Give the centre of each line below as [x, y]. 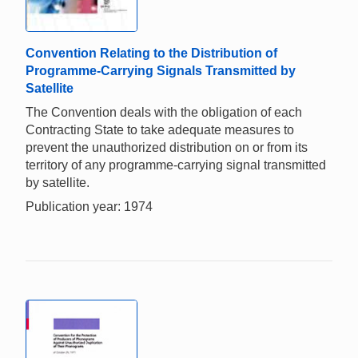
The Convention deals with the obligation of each [164, 113]
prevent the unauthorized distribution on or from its [167, 148]
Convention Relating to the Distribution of [151, 54]
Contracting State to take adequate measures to [160, 130]
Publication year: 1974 [89, 207]
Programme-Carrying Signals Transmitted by [161, 71]
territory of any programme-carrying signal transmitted [176, 165]
